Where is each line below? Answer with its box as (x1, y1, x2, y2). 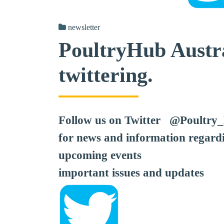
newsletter (68, 23, 100, 31)
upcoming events (58, 149, 141, 161)
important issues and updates (58, 166, 204, 179)
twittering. (58, 63, 153, 86)
